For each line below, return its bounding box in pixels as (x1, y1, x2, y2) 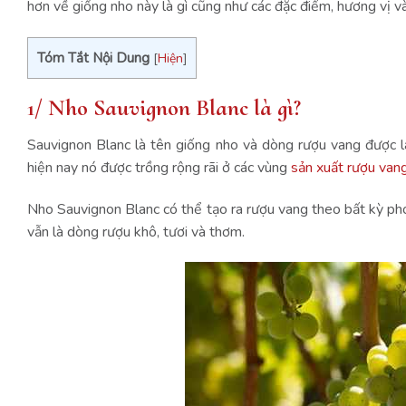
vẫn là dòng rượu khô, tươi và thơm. (27, 221, 248, 242)
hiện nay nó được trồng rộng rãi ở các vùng (27, 157, 291, 178)
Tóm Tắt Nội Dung (37, 48, 150, 67)
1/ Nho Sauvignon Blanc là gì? (27, 93, 306, 122)
